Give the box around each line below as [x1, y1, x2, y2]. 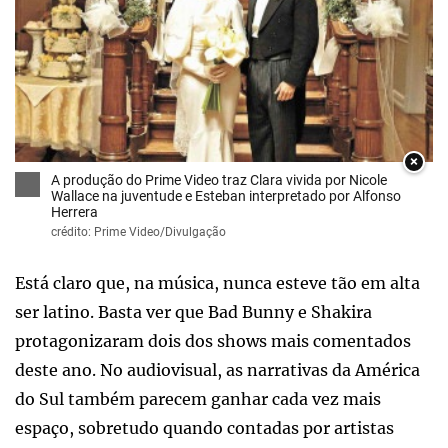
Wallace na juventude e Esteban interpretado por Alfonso [51, 187, 401, 204]
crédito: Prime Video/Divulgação [51, 224, 226, 239]
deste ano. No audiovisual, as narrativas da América [15, 359, 420, 380]
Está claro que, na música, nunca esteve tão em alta [15, 272, 420, 293]
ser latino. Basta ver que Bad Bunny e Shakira [15, 301, 372, 322]
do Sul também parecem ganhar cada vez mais [15, 388, 381, 409]
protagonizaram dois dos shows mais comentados [15, 330, 411, 351]
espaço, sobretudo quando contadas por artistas [15, 417, 394, 438]
